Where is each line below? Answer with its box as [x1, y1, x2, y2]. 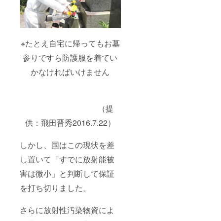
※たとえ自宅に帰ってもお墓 [20, 37, 120, 49]
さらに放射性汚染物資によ [20, 204, 114, 216]
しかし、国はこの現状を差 [20, 139, 114, 150]
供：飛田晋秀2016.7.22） [25, 116, 115, 128]
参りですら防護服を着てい [23, 51, 118, 63]
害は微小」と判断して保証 [20, 167, 114, 179]
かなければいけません [31, 66, 110, 77]
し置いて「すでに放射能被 [20, 153, 114, 165]
